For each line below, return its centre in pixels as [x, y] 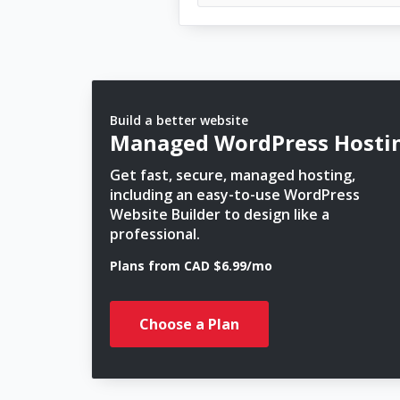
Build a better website [179, 120]
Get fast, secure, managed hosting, [233, 175]
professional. [155, 234]
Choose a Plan [189, 324]
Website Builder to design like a [220, 214]
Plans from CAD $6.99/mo [191, 266]
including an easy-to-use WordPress [235, 195]
